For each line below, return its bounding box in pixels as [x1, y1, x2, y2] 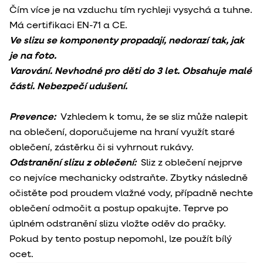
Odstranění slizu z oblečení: [9, 158, 141, 168]
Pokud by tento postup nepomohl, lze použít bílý [9, 234, 232, 244]
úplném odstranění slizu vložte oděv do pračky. [9, 219, 226, 229]
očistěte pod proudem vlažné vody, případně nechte [9, 188, 253, 198]
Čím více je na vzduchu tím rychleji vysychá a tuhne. [9, 5, 252, 15]
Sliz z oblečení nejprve [141, 158, 242, 168]
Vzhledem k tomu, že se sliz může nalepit [56, 112, 248, 122]
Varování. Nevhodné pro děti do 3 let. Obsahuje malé [9, 66, 252, 76]
